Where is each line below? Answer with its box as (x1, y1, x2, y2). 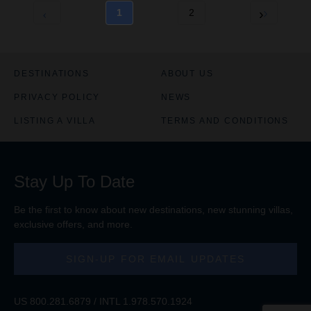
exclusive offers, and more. (14, 218, 133, 230)
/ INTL (91, 295, 123, 307)
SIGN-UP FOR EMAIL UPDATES (65, 253, 246, 264)
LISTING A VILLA (14, 115, 96, 126)
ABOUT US (161, 68, 214, 78)
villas (269, 203, 290, 215)
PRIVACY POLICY (14, 92, 101, 102)
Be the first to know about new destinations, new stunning (14, 203, 269, 215)
